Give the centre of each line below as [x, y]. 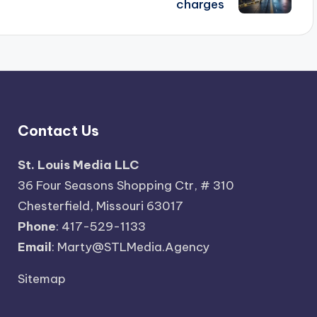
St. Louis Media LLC [78, 165]
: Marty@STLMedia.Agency [130, 247]
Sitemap [41, 279]
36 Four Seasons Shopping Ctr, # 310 [126, 185]
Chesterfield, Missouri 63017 [100, 206]
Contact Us [58, 131]
